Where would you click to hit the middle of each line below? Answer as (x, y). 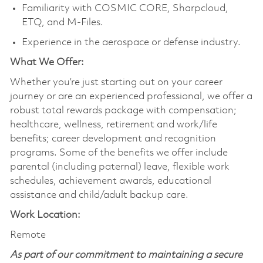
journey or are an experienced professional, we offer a (131, 96)
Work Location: (45, 215)
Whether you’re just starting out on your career (116, 82)
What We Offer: (47, 62)
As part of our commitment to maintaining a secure (126, 255)
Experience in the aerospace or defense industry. (131, 42)
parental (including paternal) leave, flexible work (119, 167)
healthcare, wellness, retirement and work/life (113, 124)
